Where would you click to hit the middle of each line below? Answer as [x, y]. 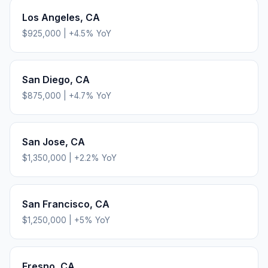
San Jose [44, 141]
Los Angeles [51, 17]
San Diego [46, 79]
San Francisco [56, 204]
